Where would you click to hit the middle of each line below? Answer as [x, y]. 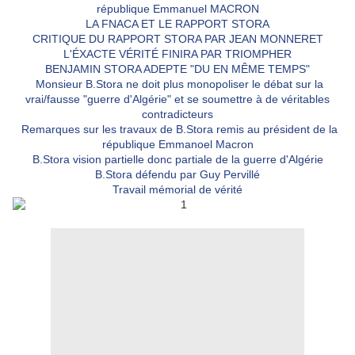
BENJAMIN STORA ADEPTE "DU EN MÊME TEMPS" [177, 69]
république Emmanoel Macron [177, 145]
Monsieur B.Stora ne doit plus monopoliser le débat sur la [179, 84]
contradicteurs [177, 115]
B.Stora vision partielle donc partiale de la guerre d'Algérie [177, 160]
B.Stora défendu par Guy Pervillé [177, 175]
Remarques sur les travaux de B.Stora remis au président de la [177, 130]
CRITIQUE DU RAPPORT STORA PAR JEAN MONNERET [177, 39]
